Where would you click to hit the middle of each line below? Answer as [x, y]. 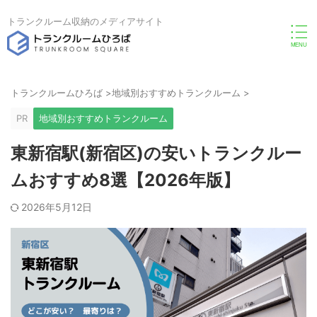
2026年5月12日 [57, 207]
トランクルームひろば [57, 93]
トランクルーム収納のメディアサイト [85, 21]
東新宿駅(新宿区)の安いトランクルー [156, 153]
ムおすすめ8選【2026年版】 [125, 180]
